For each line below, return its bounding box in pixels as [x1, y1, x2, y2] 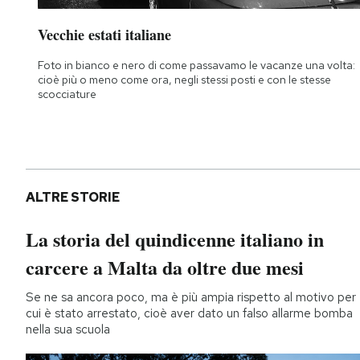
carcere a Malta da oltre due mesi [26, 253, 304, 282]
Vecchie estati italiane [38, 24, 171, 46]
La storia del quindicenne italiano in [26, 225, 324, 254]
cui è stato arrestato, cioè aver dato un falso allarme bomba [26, 305, 353, 322]
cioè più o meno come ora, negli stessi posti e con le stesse [38, 72, 331, 88]
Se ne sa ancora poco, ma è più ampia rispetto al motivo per [26, 289, 356, 306]
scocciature [38, 87, 96, 102]
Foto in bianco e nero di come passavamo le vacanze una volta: [38, 58, 355, 73]
